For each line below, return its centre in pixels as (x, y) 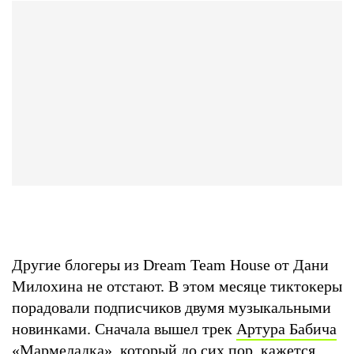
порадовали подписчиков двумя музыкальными (171, 307)
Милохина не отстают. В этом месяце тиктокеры (177, 286)
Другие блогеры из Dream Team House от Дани (170, 264)
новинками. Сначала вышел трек (124, 328)
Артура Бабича (286, 328)
